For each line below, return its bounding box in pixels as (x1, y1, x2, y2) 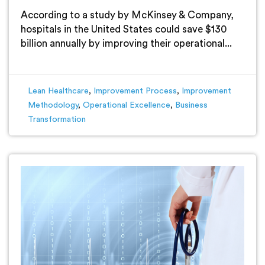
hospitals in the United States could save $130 (21, 24, 227, 35)
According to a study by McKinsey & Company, (21, 10, 234, 21)
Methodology (28, 101, 78, 110)
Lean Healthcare (28, 87, 89, 96)
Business (175, 101, 208, 110)
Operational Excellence (83, 101, 170, 110)
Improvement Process (93, 87, 177, 96)
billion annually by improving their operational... (21, 38, 232, 49)
